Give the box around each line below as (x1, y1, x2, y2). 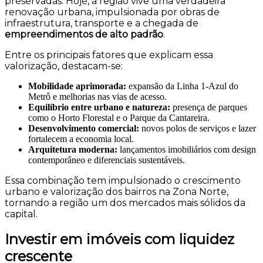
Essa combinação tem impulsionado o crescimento (5, 174, 241, 186)
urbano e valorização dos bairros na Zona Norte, (5, 186, 228, 197)
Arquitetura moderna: (28, 144, 120, 154)
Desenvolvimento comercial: (28, 123, 141, 133)
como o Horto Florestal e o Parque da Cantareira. (28, 112, 210, 123)
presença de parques (170, 102, 247, 112)
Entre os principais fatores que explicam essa (5, 49, 213, 60)
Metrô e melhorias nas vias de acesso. (28, 91, 167, 102)
